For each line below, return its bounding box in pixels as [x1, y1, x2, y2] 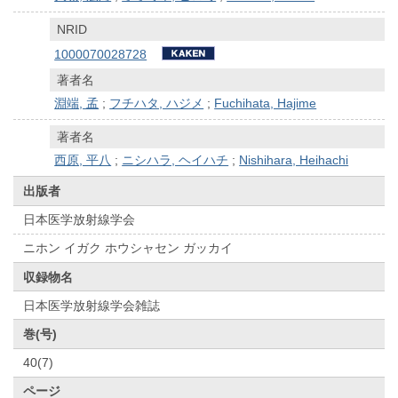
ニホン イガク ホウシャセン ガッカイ [23, 241, 234, 256]
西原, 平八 [54, 152, 112, 167]
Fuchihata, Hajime [214, 95, 317, 110]
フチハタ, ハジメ [109, 95, 204, 110]
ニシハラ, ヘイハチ [122, 152, 229, 167]
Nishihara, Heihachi [239, 152, 349, 167]
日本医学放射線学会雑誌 [23, 298, 161, 313]
